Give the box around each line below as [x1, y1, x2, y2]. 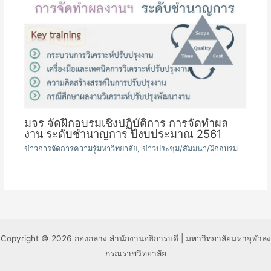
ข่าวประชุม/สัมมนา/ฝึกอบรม [142, 143, 238, 153]
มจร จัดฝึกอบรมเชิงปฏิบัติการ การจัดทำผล [24, 116, 229, 130]
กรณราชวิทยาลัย [105, 248, 166, 258]
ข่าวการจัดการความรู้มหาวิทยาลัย [24, 143, 138, 153]
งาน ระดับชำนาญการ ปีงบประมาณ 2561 [24, 127, 222, 141]
